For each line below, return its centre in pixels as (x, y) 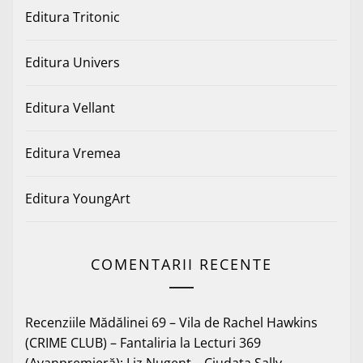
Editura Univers (73, 63)
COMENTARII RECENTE (181, 265)
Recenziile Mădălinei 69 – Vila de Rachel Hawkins (171, 323)
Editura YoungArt (78, 199)
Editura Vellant (70, 108)
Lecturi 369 (227, 343)
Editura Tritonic (73, 17)
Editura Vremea (73, 154)
